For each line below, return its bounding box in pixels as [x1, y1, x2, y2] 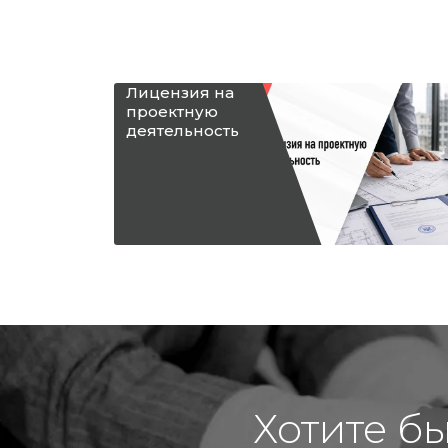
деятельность [126, 121, 239, 140]
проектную [126, 102, 218, 121]
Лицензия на [126, 83, 234, 102]
